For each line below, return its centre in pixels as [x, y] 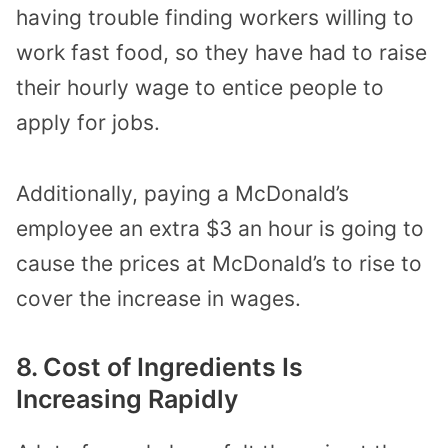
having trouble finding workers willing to [215, 17]
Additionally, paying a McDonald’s [182, 193]
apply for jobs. [88, 122]
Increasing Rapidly [127, 399]
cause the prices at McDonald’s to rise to [219, 263]
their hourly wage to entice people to [200, 87]
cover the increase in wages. [158, 298]
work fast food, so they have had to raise [221, 52]
